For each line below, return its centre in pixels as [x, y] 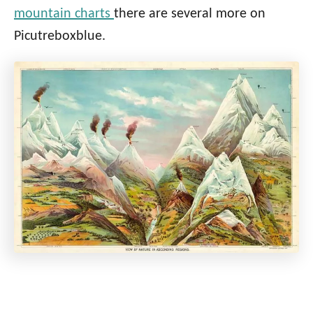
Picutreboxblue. [60, 36]
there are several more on [190, 14]
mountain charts [64, 14]
